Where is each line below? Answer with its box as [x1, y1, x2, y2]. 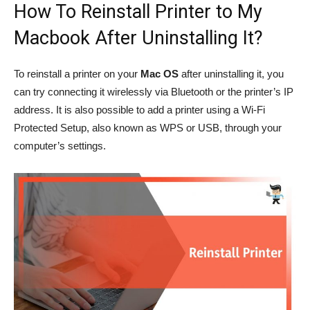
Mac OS [140, 68, 181, 80]
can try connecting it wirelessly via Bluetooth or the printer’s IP [14, 86, 293, 98]
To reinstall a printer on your [14, 68, 140, 80]
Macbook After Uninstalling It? [14, 27, 263, 50]
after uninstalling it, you [181, 68, 284, 80]
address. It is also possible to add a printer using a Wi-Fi [14, 104, 265, 116]
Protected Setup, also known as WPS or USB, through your [14, 122, 282, 134]
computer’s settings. [14, 140, 106, 152]
